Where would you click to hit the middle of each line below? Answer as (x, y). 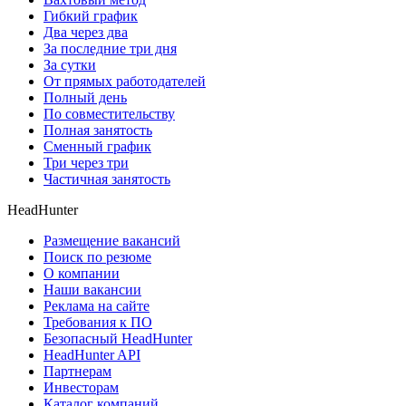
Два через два (86, 33)
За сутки (70, 65)
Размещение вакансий (112, 241)
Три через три (86, 163)
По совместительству (109, 114)
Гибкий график (91, 16)
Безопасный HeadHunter (118, 339)
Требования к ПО (98, 323)
